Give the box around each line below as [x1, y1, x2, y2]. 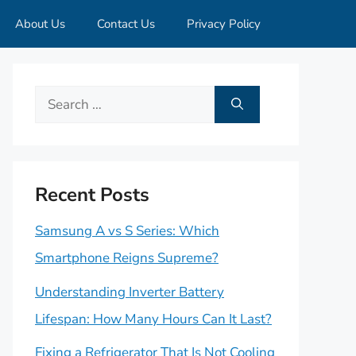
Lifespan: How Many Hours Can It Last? [35, 309, 272, 328]
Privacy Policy [187, 16, 261, 32]
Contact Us [97, 16, 155, 32]
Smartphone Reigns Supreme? [35, 249, 219, 267]
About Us [15, 16, 65, 32]
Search [34, 89, 75, 107]
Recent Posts [35, 182, 149, 207]
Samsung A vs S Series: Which [35, 222, 219, 240]
